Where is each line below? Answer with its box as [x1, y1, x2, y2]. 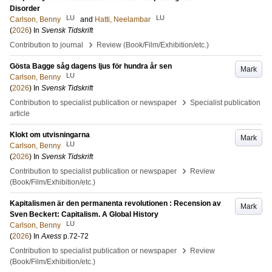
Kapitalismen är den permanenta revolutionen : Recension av [10, 199, 221, 208]
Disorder [10, 4, 40, 13]
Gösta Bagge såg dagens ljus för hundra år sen [10, 62, 172, 70]
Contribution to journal [10, 41, 83, 49]
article [10, 109, 30, 118]
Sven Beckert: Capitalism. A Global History [10, 210, 158, 219]
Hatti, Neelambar [95, 15, 151, 24]
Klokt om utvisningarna [10, 131, 90, 139]
